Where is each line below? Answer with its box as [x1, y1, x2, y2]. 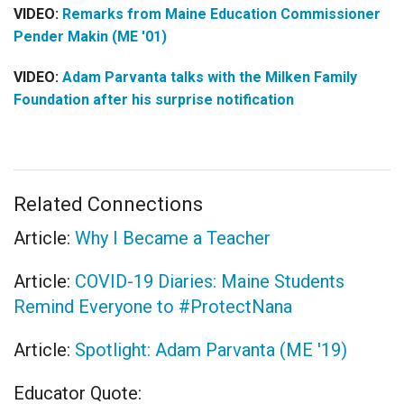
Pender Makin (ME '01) [14, 28, 167, 46]
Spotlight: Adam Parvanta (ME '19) [75, 338, 347, 361]
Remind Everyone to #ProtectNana [14, 295, 292, 317]
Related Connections [14, 192, 203, 216]
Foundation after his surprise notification [14, 91, 298, 109]
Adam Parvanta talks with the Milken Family [62, 69, 357, 87]
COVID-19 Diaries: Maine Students [75, 270, 344, 292]
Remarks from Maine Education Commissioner [62, 5, 381, 23]
